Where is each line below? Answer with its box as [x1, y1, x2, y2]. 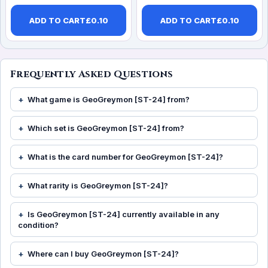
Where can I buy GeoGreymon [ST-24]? [28, 249, 179, 259]
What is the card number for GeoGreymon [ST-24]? [28, 152, 223, 162]
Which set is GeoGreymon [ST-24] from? [28, 123, 184, 133]
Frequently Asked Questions [10, 68, 173, 81]
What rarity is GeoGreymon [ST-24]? [28, 181, 168, 191]
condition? [18, 220, 59, 230]
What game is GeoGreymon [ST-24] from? [28, 95, 190, 105]
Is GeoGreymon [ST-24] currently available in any [28, 209, 220, 220]
